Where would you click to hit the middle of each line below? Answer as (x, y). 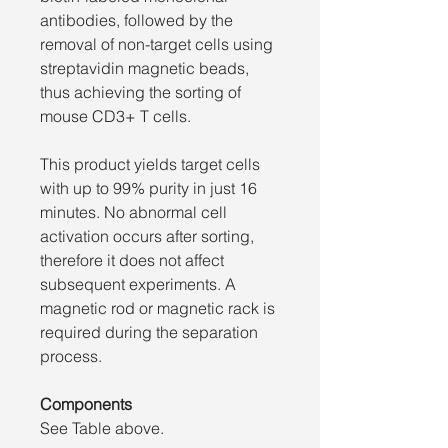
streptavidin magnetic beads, (144, 67)
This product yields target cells (150, 163)
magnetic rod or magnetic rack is (157, 307)
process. (71, 355)
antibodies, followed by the (136, 19)
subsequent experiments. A (138, 283)
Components (86, 403)
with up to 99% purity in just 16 (148, 187)
